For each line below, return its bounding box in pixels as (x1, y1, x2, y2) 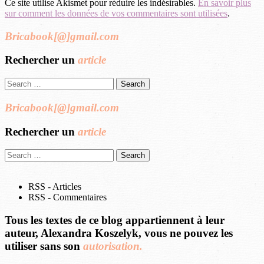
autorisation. (83, 240, 143, 253)
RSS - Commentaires (28, 192, 107, 203)
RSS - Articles (28, 181, 81, 192)
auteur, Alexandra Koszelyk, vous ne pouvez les (5, 227, 233, 240)
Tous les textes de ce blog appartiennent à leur (5, 214, 225, 227)
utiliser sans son (5, 240, 83, 253)
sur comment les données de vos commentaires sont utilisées (5, 8, 227, 19)
